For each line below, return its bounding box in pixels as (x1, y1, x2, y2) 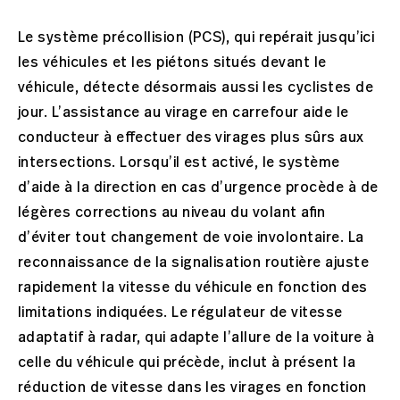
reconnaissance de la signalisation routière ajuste (18, 254, 370, 271)
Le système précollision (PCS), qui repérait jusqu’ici (18, 29, 375, 46)
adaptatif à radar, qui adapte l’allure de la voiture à (18, 329, 375, 346)
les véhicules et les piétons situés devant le (18, 54, 327, 71)
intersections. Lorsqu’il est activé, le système (18, 154, 340, 171)
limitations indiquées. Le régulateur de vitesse (18, 304, 343, 321)
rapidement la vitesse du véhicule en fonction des (18, 279, 368, 296)
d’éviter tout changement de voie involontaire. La (18, 229, 364, 246)
